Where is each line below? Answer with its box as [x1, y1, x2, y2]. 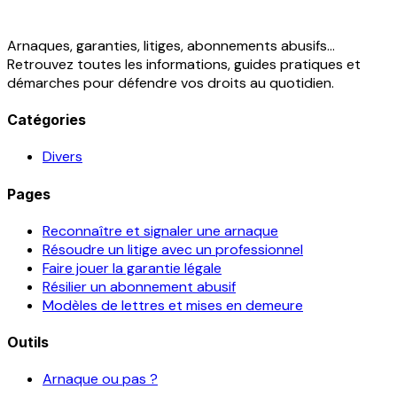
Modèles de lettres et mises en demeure [43, 295, 303, 315]
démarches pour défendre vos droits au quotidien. [7, 73, 334, 92]
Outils [7, 333, 49, 352]
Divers [43, 147, 82, 167]
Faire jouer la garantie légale [43, 258, 222, 277]
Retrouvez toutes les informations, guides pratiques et [7, 54, 361, 74]
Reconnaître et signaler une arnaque [43, 221, 278, 240]
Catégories [7, 111, 86, 129]
